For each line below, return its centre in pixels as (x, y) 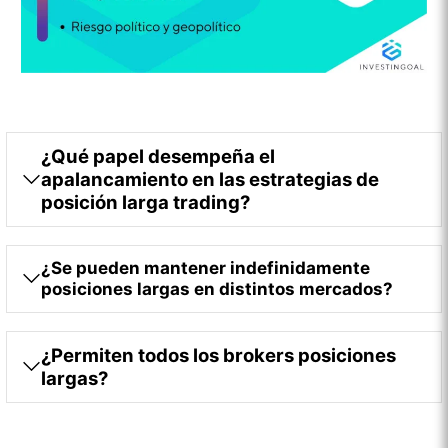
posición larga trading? (146, 201)
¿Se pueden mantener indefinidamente (206, 267)
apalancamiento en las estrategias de (210, 178)
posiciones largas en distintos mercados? (217, 288)
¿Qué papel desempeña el (158, 155)
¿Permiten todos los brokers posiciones (219, 354)
